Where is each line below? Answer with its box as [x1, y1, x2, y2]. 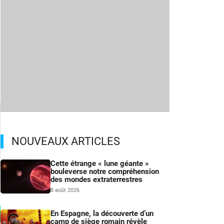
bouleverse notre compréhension [50, 167, 159, 176]
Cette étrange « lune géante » [50, 159, 149, 168]
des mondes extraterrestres [50, 175, 142, 184]
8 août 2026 [50, 187, 79, 194]
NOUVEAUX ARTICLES [11, 135, 120, 148]
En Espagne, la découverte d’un [50, 209, 153, 218]
